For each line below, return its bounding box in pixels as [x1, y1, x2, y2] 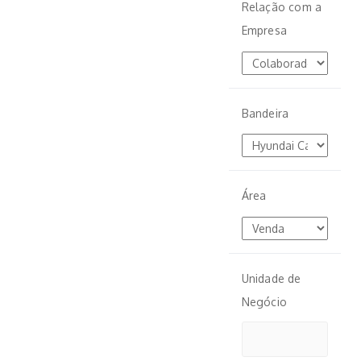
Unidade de [241, 271, 301, 285]
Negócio [241, 294, 287, 309]
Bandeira [241, 106, 289, 120]
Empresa [241, 23, 287, 37]
